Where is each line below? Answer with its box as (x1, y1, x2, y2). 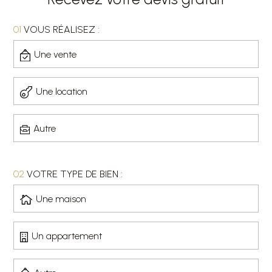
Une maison (35, 192, 86, 205)
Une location (36, 85, 87, 97)
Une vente (33, 48, 76, 60)
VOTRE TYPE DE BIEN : (24, 168, 123, 180)
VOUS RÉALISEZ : (21, 24, 100, 36)
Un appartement (31, 229, 102, 242)
